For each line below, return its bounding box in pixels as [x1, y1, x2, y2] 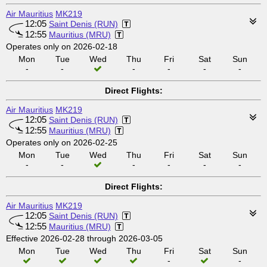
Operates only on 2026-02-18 [6, 42, 117, 51]
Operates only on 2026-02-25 [6, 138, 117, 147]
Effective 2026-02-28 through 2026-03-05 [6, 234, 163, 243]
